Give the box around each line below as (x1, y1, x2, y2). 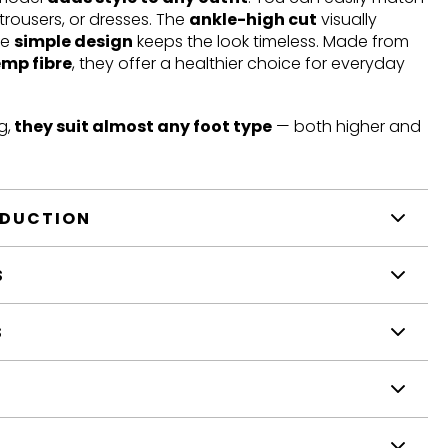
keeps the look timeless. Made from (133, 29, 409, 53)
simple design (14, 29, 133, 53)
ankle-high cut (189, 7, 317, 31)
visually (317, 7, 377, 31)
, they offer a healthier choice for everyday (72, 51, 405, 75)
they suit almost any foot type (11, 114, 272, 138)
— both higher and (272, 114, 421, 138)
